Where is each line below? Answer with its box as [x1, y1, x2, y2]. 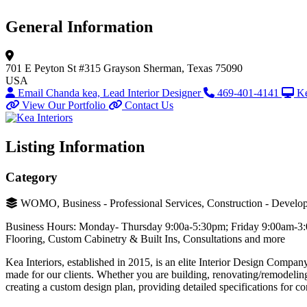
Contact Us [125, 99, 173, 111]
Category [5, 169, 58, 184]
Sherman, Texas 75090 [143, 62, 243, 74]
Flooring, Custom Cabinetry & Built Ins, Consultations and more [5, 233, 285, 245]
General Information [5, 17, 153, 36]
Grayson [103, 62, 140, 74]
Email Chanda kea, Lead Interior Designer [18, 86, 204, 99]
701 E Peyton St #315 [5, 62, 101, 74]
